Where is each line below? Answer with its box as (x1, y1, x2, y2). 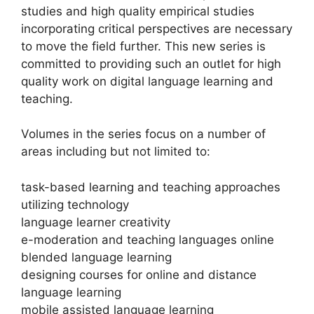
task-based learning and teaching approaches (21, 179, 280, 194)
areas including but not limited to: (21, 144, 210, 158)
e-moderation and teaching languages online (21, 232, 274, 247)
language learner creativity (21, 214, 170, 229)
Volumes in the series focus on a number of (21, 127, 266, 141)
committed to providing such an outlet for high (21, 56, 281, 71)
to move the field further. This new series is (21, 39, 266, 53)
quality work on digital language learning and (21, 74, 273, 88)
